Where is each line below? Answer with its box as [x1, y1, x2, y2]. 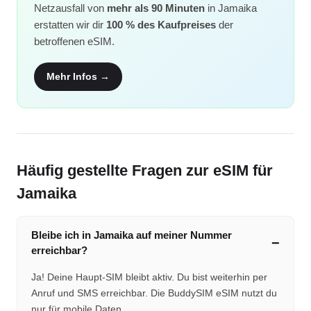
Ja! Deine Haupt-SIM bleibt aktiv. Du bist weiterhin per [31, 271, 267, 283]
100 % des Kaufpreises [106, 18, 216, 31]
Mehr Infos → [47, 70, 110, 82]
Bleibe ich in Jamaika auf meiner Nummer [31, 228, 232, 241]
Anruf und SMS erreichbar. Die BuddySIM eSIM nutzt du [31, 287, 277, 299]
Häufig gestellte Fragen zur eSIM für [17, 161, 273, 179]
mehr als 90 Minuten [107, 1, 205, 14]
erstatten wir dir [34, 18, 106, 31]
